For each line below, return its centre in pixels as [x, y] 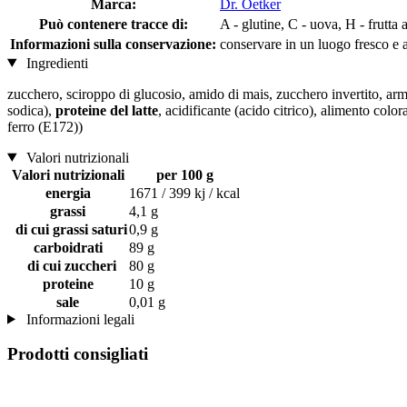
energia [68, 193]
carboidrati [68, 247]
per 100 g [184, 174]
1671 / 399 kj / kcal [184, 193]
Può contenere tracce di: [113, 24]
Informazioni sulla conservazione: [113, 44]
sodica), [31, 110]
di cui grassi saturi [68, 229]
